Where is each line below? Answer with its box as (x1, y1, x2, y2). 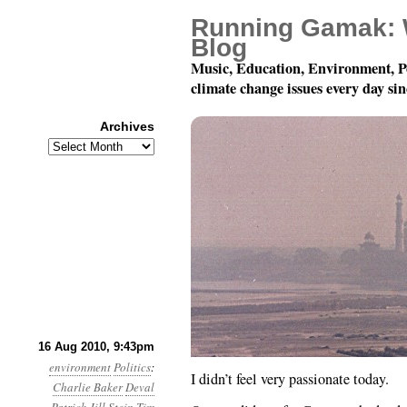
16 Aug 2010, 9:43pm (38, 340, 154, 353)
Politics (114, 359, 151, 375)
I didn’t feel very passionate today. (191, 369, 389, 389)
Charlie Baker (53, 379, 123, 395)
